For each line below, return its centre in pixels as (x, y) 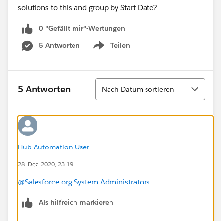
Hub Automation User (54, 147)
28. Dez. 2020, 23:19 (45, 164)
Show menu (111, 51)
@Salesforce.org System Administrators (84, 182)
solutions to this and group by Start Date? (88, 8)
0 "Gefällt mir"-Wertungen (82, 28)
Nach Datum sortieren (138, 89)
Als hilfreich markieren (76, 202)
